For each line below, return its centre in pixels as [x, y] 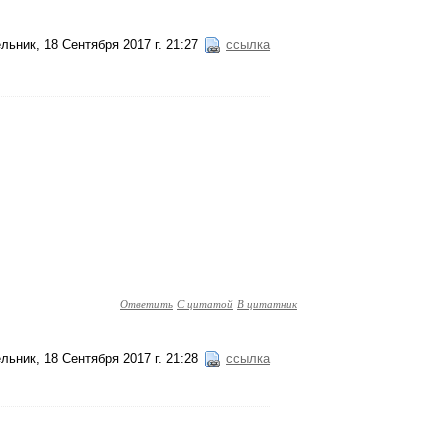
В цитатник [267, 303]
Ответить [146, 303]
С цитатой [205, 303]
